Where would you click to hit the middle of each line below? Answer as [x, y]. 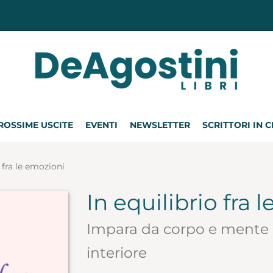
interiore [116, 253]
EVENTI [101, 125]
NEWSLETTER [160, 125]
